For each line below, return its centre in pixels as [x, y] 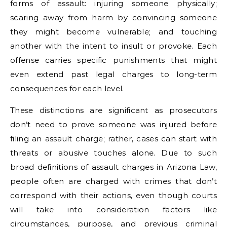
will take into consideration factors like [113, 210]
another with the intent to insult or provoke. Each [113, 46]
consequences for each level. [67, 88]
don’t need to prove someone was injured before [113, 124]
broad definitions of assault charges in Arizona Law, [113, 167]
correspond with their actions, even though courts [113, 195]
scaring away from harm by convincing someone [113, 17]
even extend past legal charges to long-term [113, 74]
